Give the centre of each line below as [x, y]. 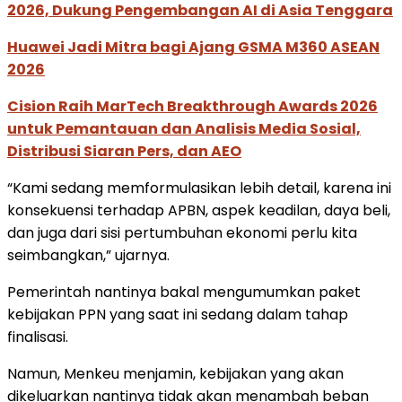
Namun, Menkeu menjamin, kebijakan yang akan [175, 373]
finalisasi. [38, 336]
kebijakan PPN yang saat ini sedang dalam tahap [178, 314]
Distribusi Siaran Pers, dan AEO [124, 151]
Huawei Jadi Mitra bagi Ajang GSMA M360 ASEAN [193, 47]
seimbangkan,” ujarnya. [88, 255]
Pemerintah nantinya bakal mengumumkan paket [184, 292]
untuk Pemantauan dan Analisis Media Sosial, [184, 128]
